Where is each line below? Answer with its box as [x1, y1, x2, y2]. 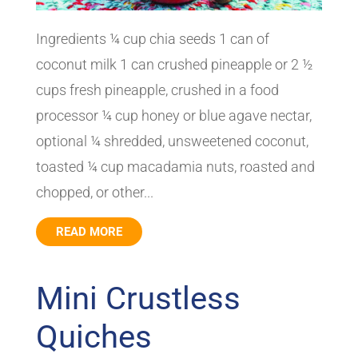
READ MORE [55, 224, 122, 239]
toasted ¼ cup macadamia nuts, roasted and [35, 157, 315, 175]
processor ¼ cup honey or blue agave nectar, [35, 106, 312, 124]
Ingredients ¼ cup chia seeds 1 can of [35, 30, 269, 47]
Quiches [35, 317, 152, 356]
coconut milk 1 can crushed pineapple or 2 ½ [35, 55, 313, 73]
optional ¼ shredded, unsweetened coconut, [35, 132, 308, 149]
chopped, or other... [35, 183, 153, 201]
